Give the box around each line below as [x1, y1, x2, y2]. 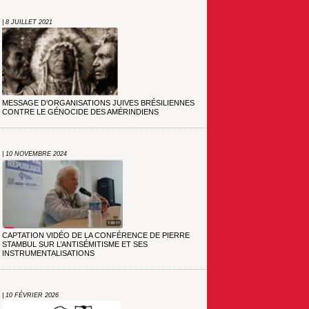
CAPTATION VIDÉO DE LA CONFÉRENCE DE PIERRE [2, 230, 190, 239]
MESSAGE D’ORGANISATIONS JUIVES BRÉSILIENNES [2, 99, 195, 108]
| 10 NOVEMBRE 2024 [2, 150, 68, 157]
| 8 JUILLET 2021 [2, 18, 53, 26]
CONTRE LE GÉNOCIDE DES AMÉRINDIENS [2, 108, 159, 117]
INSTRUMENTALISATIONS [2, 248, 95, 257]
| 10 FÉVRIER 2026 [2, 291, 59, 299]
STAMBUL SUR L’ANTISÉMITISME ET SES [2, 239, 148, 248]
